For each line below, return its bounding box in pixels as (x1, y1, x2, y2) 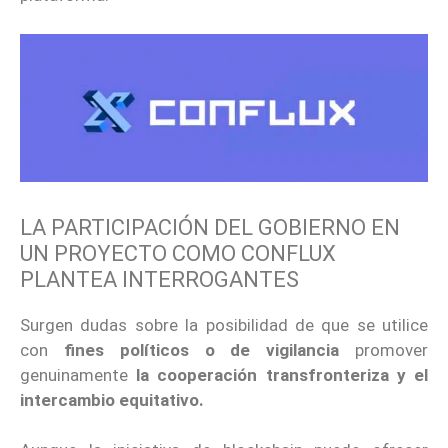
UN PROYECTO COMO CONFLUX (20, 240, 336, 266)
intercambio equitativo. (20, 389, 204, 410)
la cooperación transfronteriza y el (128, 364, 428, 385)
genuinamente (20, 364, 128, 385)
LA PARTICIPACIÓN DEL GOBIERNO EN (20, 214, 400, 240)
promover (339, 339, 429, 360)
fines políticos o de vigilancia (63, 339, 340, 360)
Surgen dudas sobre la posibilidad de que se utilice (20, 314, 428, 335)
